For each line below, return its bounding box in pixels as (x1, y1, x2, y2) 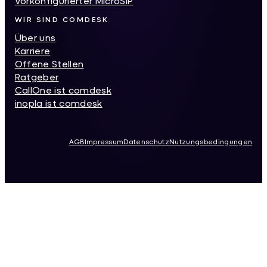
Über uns (14, 31, 56, 43)
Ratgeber (14, 70, 59, 82)
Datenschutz (123, 137, 170, 147)
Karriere (14, 44, 51, 56)
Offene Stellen (14, 57, 84, 69)
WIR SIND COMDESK (14, 14, 109, 24)
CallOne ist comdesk (14, 83, 111, 95)
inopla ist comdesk (14, 97, 103, 108)
